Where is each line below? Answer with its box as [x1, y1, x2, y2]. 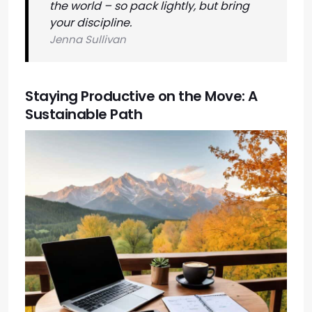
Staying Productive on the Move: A [25, 86, 258, 107]
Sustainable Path [25, 104, 142, 125]
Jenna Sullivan [49, 32, 126, 47]
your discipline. [49, 15, 132, 31]
